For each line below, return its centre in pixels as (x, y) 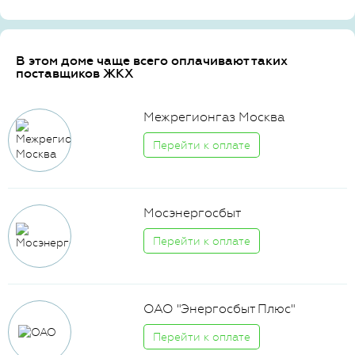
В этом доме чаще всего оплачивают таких (152, 61)
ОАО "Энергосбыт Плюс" (219, 309)
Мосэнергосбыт (193, 213)
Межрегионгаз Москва (214, 117)
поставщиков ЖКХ (74, 73)
